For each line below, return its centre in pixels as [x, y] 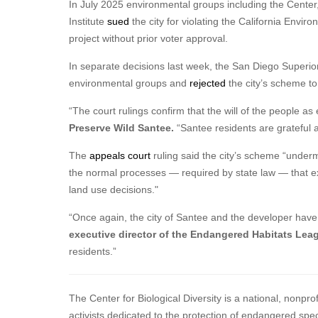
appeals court [120, 155]
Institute [88, 21]
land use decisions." [114, 190]
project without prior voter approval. [148, 38]
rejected [208, 83]
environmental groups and [129, 83]
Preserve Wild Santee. [121, 128]
